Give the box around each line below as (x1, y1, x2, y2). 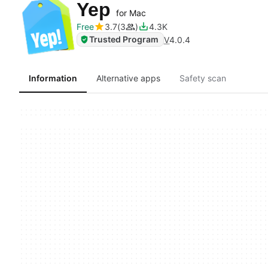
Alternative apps (96, 73, 160, 83)
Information (29, 73, 77, 83)
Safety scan (179, 73, 226, 83)
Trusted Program (89, 34, 159, 44)
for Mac (116, 8, 146, 18)
